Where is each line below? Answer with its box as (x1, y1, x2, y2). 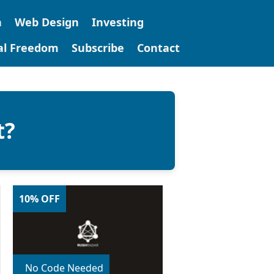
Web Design (14, 15, 79, 29)
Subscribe (71, 40, 124, 55)
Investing (91, 15, 144, 29)
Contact (136, 40, 180, 55)
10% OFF (19, 192, 60, 206)
